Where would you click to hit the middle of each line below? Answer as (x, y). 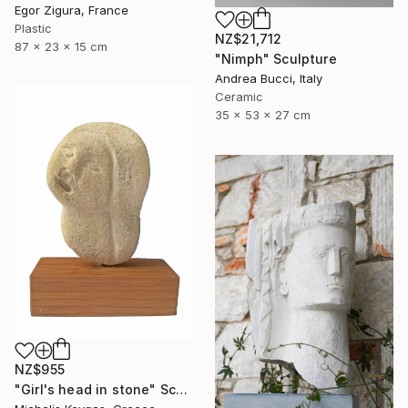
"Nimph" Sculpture (276, 59)
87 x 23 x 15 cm (61, 46)
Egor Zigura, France (71, 10)
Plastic (33, 28)
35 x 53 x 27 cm (263, 115)
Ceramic (239, 97)
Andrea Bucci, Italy (269, 79)
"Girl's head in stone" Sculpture (182, 390)
